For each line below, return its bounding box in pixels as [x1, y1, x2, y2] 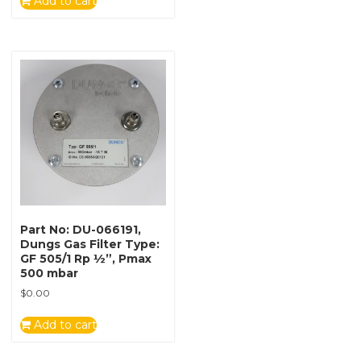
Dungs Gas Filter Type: [20, 236, 160, 251]
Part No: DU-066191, [20, 222, 141, 237]
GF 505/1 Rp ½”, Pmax [20, 251, 151, 266]
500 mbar [20, 265, 78, 280]
